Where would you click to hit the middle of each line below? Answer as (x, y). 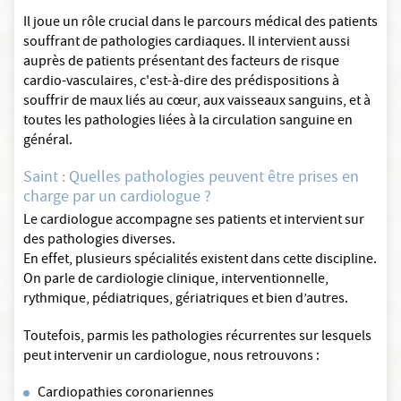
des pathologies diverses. (103, 241)
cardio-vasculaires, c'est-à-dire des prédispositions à (181, 83)
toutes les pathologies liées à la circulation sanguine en (188, 122)
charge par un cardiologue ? (117, 199)
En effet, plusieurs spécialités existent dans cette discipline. (200, 261)
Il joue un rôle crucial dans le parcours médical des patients (200, 24)
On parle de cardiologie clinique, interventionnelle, (176, 281)
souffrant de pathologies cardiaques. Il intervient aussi (187, 43)
